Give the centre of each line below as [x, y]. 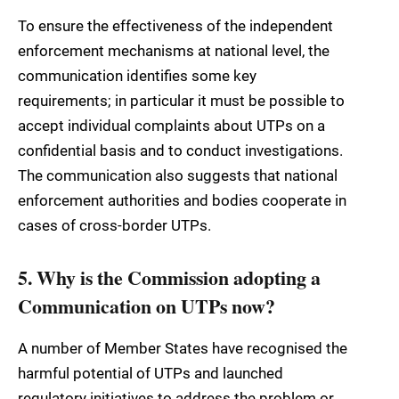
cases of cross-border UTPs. [114, 225]
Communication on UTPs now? [147, 306]
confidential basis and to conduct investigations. [180, 150]
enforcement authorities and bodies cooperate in [182, 200]
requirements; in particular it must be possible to [181, 100]
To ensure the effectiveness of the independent [175, 25]
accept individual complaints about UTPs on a [171, 125]
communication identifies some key [137, 75]
